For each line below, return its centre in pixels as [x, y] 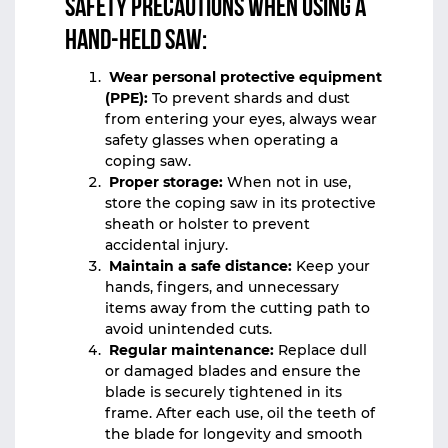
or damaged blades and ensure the [233, 371]
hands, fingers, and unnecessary [222, 287]
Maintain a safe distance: [198, 266]
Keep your [331, 266]
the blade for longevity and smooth [234, 434]
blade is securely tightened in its [223, 392]
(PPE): [126, 98]
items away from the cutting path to [237, 308]
